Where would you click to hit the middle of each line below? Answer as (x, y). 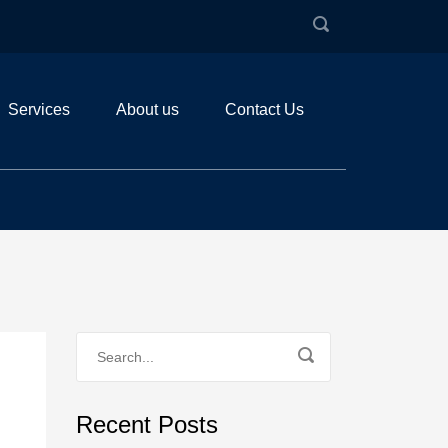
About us (147, 109)
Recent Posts (147, 424)
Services (39, 109)
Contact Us (264, 109)
